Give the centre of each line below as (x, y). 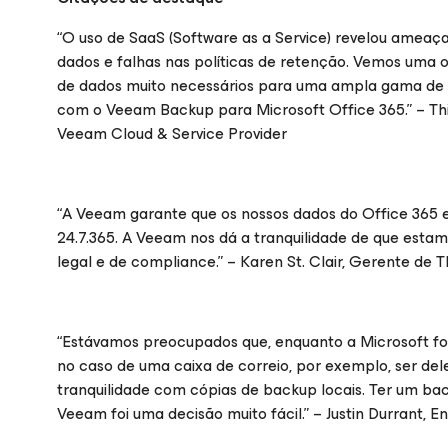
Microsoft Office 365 (330, 109)
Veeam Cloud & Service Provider (172, 133)
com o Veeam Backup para (156, 109)
